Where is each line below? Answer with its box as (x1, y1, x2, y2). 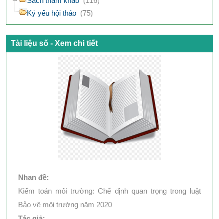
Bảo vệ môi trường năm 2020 (18, 200, 112, 209)
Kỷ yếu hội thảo (27, 9, 76, 17)
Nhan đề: (18, 173, 51, 181)
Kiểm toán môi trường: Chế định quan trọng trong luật (18, 186, 201, 195)
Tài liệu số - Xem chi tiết (11, 39, 98, 47)
